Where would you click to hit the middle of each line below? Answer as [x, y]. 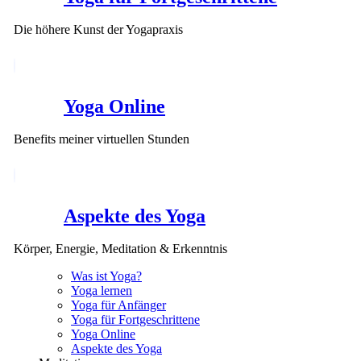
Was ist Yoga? [106, 276]
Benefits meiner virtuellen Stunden [102, 139]
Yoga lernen [102, 290]
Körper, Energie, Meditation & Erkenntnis [120, 248]
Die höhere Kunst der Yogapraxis [98, 30]
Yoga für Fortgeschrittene [135, 319]
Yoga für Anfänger [118, 305]
